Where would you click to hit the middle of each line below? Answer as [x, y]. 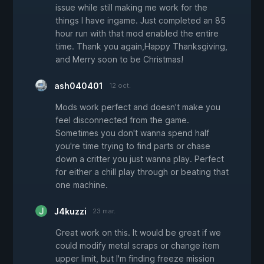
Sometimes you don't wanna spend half [132, 133]
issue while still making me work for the [131, 8]
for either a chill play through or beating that [142, 172]
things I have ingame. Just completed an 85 [141, 21]
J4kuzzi [70, 212]
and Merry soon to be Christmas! [119, 60]
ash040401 [79, 86]
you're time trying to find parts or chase [133, 146]
